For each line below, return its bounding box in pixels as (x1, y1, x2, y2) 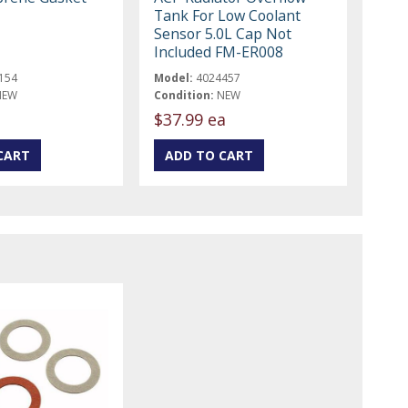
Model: (154, 69, 194, 86)
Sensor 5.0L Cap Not (154, 23, 292, 44)
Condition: (154, 87, 215, 103)
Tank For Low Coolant (154, 5, 301, 25)
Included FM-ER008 (154, 41, 284, 62)
